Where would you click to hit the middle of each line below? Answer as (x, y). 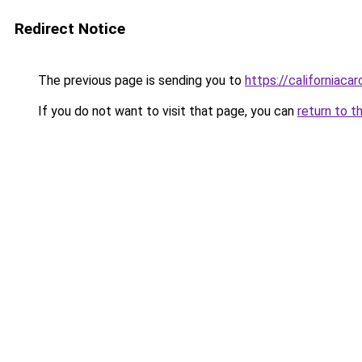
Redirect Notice (70, 29)
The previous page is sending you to (140, 80)
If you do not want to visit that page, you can (166, 111)
